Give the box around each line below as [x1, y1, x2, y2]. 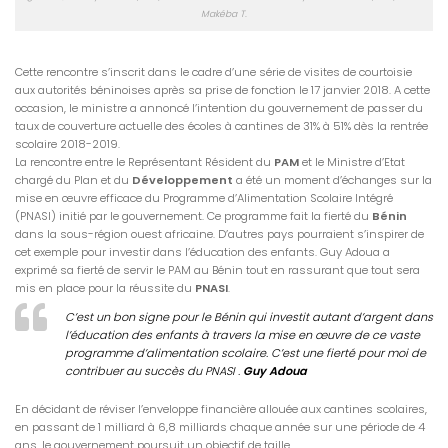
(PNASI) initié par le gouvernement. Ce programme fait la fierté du [15, 208, 372, 225]
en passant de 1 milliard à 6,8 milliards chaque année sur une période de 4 [15, 419, 425, 436]
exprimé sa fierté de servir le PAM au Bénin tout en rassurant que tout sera [15, 262, 420, 279]
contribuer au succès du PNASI [65, 363, 235, 380]
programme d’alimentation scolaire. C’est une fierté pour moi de [65, 345, 426, 362]
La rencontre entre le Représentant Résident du [15, 154, 274, 171]
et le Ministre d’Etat [299, 154, 405, 171]
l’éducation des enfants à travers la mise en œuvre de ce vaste [65, 327, 420, 344]
